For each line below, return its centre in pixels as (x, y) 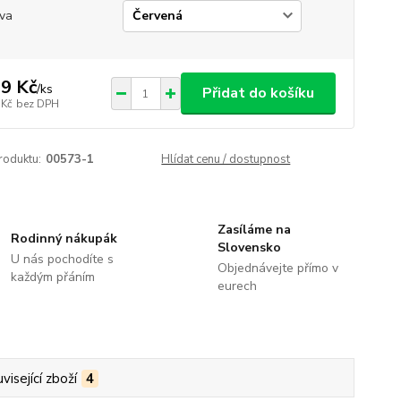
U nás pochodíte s (63, 259)
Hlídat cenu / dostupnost (226, 159)
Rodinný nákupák (64, 239)
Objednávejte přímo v (277, 268)
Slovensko (249, 247)
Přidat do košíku (258, 93)
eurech (237, 286)
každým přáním (53, 277)
